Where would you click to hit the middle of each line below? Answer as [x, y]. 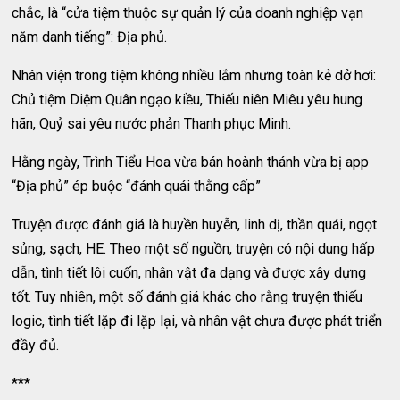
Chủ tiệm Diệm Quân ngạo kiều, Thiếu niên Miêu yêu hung [187, 100]
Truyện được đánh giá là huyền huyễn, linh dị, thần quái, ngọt [195, 225]
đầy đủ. [36, 345]
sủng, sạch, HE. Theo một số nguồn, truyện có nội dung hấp [194, 249]
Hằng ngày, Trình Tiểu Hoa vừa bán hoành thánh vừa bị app [191, 162]
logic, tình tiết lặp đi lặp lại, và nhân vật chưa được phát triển [197, 321]
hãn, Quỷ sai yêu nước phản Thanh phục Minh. [152, 124]
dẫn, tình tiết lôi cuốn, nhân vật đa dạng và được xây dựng [189, 273]
